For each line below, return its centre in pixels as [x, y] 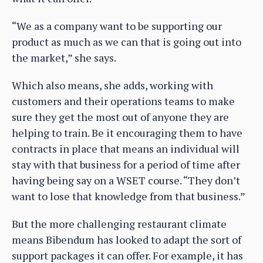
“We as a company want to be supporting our [117, 26]
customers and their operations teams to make [123, 101]
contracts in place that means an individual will [126, 149]
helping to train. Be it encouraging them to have [127, 133]
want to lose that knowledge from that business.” [129, 196]
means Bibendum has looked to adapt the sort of [127, 240]
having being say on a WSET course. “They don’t [126, 181]
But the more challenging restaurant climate [119, 224]
